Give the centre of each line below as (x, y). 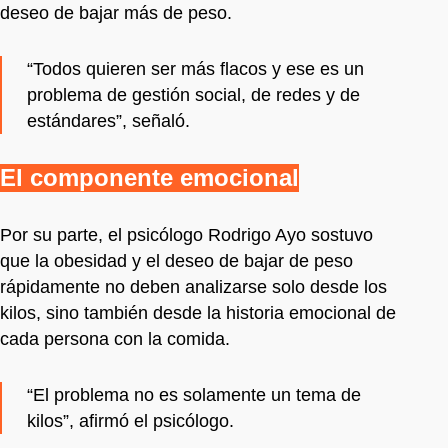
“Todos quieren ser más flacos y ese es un (195, 68)
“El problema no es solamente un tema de (194, 394)
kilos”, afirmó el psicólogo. (130, 420)
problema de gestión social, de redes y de (193, 94)
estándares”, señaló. (108, 120)
